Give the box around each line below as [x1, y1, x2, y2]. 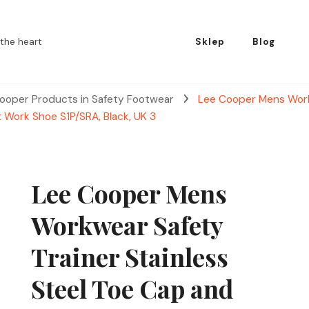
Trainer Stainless [30, 240, 228, 273]
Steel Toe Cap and [30, 272, 233, 305]
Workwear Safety [30, 208, 223, 241]
